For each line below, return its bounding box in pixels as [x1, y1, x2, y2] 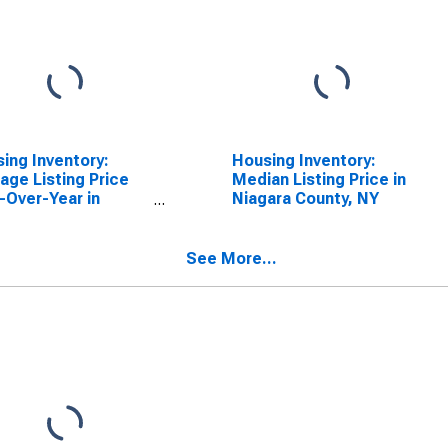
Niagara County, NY [231, 189, 379, 208]
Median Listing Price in [231, 170, 406, 189]
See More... [186, 249, 277, 268]
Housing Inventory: [231, 151, 376, 170]
